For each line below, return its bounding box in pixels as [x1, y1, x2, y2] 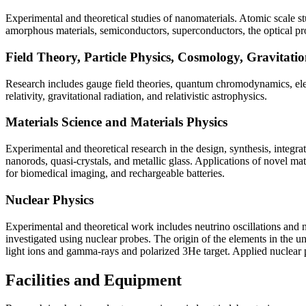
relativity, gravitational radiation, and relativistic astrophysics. [5, 89, 267, 102]
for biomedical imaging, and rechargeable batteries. [5, 167, 225, 180]
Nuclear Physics [5, 192, 94, 207]
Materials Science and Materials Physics [5, 115, 227, 130]
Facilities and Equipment [5, 270, 182, 289]
